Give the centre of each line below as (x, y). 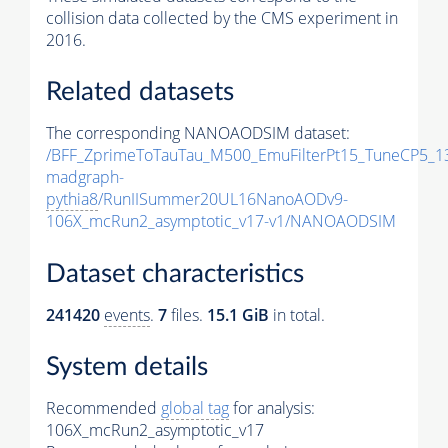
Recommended (103, 408)
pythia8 (72, 199)
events (127, 314)
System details (127, 367)
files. (187, 314)
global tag (195, 408)
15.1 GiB (238, 314)
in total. (297, 314)
